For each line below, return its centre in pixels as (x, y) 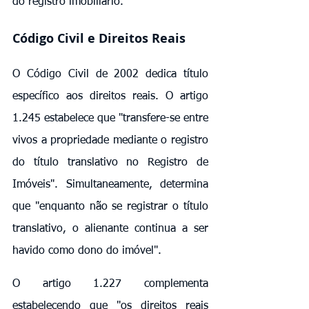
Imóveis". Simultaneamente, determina (110, 185)
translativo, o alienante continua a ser (110, 229)
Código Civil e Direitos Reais (99, 38)
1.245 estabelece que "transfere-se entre (110, 118)
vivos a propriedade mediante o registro (110, 140)
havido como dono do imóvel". (87, 251)
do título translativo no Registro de (110, 162)
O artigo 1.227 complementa (110, 284)
